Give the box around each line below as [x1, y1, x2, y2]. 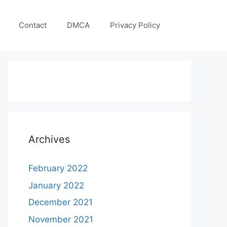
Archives [28, 133, 70, 145]
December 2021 [28, 197, 93, 207]
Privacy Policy [110, 20, 160, 30]
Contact [19, 20, 47, 30]
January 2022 [28, 180, 84, 191]
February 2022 [28, 163, 88, 173]
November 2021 [28, 214, 93, 224]
